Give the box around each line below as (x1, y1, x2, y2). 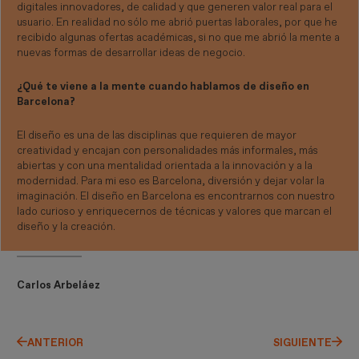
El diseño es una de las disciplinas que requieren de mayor (17, 128, 297, 142)
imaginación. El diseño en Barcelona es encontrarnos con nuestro (17, 189, 336, 203)
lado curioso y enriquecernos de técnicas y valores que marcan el (17, 204, 333, 218)
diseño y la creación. (17, 220, 116, 233)
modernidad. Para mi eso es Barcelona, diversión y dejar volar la (17, 174, 325, 188)
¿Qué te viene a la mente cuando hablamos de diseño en (17, 80, 310, 94)
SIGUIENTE (272, 337, 332, 350)
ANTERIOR (27, 337, 84, 350)
